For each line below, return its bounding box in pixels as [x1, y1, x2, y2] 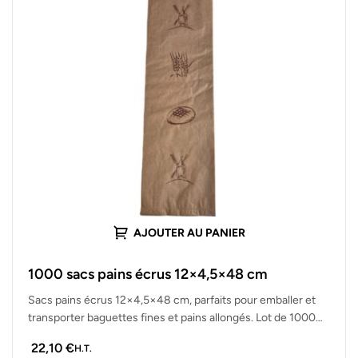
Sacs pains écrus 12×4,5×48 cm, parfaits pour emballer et [28, 292, 316, 307]
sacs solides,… [28, 328, 98, 342]
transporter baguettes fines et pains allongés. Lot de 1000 [28, 310, 316, 324]
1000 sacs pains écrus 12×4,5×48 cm [28, 265, 268, 283]
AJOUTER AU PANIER [133, 226, 245, 241]
